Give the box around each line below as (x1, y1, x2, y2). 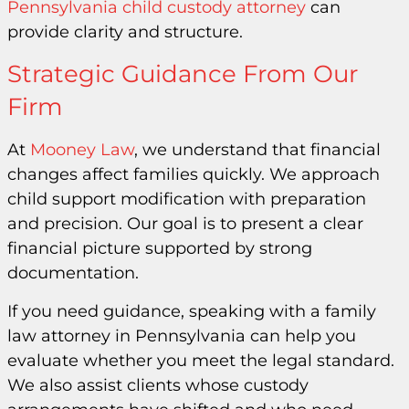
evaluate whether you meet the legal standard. (7, 350, 394, 371)
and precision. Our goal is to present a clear (7, 214, 363, 235)
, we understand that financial (134, 140, 381, 161)
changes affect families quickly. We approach (7, 164, 380, 185)
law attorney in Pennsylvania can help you (7, 325, 356, 346)
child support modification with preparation (7, 189, 366, 210)
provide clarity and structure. (7, 21, 243, 42)
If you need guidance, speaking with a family (7, 300, 376, 321)
